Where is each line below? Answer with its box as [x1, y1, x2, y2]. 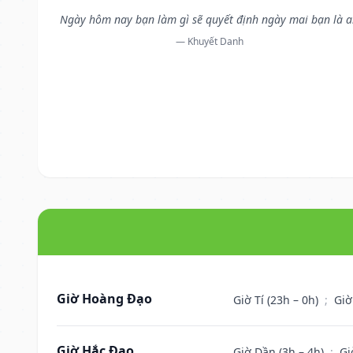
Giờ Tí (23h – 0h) [233, 292, 321, 307]
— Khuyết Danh [175, 34, 243, 48]
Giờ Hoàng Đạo [57, 289, 152, 307]
